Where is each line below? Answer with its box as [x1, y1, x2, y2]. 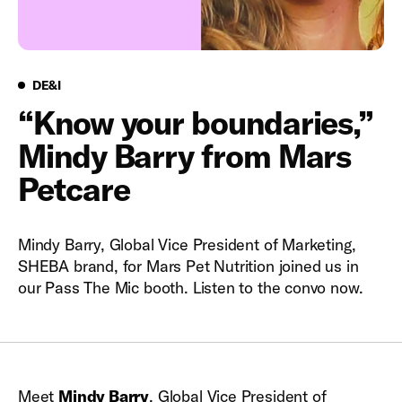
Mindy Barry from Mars [18, 135, 352, 176]
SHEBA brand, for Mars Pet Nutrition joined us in [18, 256, 359, 276]
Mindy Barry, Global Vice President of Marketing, [18, 234, 356, 255]
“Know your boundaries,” [18, 102, 374, 143]
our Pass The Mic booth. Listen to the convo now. [18, 277, 363, 298]
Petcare [18, 169, 130, 209]
